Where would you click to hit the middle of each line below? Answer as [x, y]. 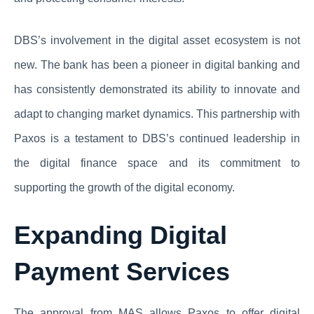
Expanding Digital [121, 235]
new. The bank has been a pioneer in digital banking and [157, 65]
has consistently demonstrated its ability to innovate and [157, 90]
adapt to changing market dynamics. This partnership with [157, 114]
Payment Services [122, 272]
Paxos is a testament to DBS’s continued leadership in [157, 139]
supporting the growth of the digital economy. [124, 188]
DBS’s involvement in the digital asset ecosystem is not [157, 41]
